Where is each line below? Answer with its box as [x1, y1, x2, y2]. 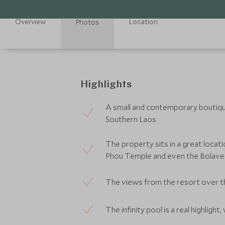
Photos [76, 18, 99, 27]
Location [129, 17, 158, 26]
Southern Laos [105, 114, 156, 124]
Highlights [80, 80, 132, 90]
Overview [15, 17, 46, 26]
